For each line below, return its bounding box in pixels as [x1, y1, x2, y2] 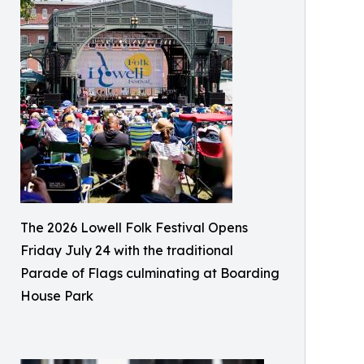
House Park [20, 287, 93, 304]
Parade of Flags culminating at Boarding [20, 264, 279, 281]
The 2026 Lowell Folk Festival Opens [20, 219, 248, 236]
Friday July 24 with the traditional [20, 241, 233, 258]
